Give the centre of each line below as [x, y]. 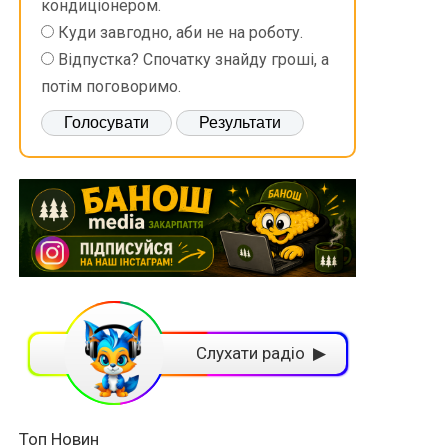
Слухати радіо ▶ [260, 353]
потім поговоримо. [111, 87]
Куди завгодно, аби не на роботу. [181, 33]
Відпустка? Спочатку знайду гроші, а [194, 60]
